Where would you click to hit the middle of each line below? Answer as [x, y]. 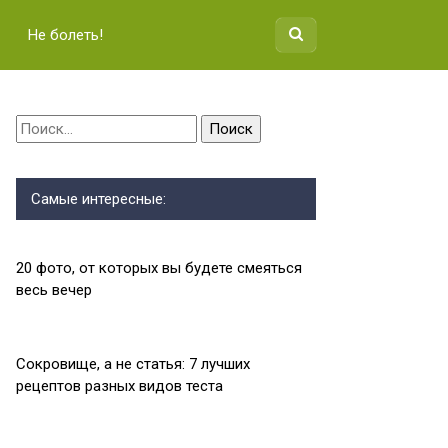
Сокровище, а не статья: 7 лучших [133, 364]
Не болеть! [65, 35]
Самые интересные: [98, 199]
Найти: [38, 126]
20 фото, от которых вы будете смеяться [159, 268]
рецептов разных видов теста [119, 386]
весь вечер [54, 290]
